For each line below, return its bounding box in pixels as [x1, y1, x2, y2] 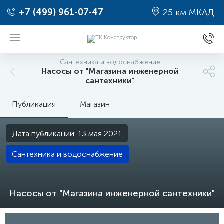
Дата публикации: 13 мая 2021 [12, 129, 122, 138]
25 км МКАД [160, 7, 214, 18]
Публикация [12, 99, 56, 109]
